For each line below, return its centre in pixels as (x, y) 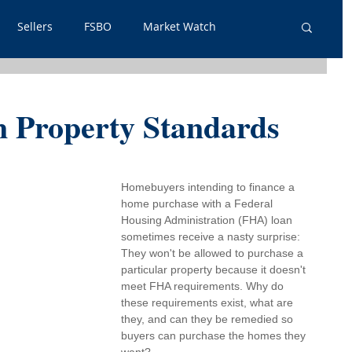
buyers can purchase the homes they (215, 335)
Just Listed (158, 89)
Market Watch (180, 26)
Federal (255, 203)
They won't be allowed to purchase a (214, 253)
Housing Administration (178, 220)
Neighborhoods (203, 152)
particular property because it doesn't (215, 269)
